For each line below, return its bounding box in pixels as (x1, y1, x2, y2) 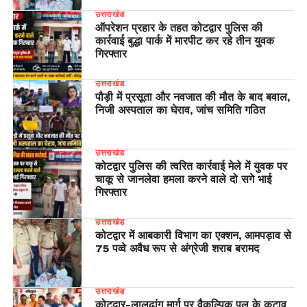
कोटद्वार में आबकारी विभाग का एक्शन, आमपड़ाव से (95, 229, 291, 243)
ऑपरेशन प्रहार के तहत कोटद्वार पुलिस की (95, 21, 262, 35)
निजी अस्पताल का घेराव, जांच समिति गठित (95, 103, 265, 117)
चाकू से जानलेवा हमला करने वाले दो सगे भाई (95, 173, 271, 186)
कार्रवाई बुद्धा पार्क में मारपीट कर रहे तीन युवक (95, 34, 274, 48)
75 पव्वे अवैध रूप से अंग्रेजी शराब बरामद (95, 242, 259, 256)
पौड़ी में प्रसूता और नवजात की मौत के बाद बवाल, (95, 90, 290, 104)
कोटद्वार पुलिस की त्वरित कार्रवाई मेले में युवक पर (95, 160, 287, 173)
